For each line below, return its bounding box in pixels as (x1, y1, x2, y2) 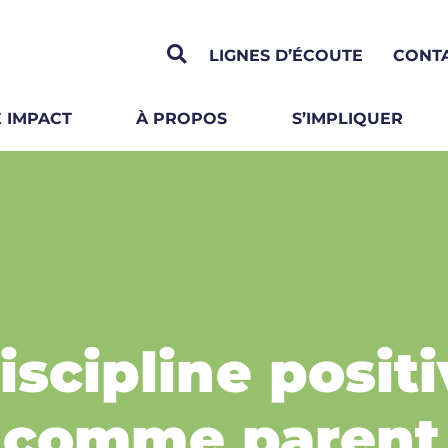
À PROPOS (136, 109, 228, 128)
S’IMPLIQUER (291, 109, 403, 128)
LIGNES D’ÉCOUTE (208, 45, 363, 65)
